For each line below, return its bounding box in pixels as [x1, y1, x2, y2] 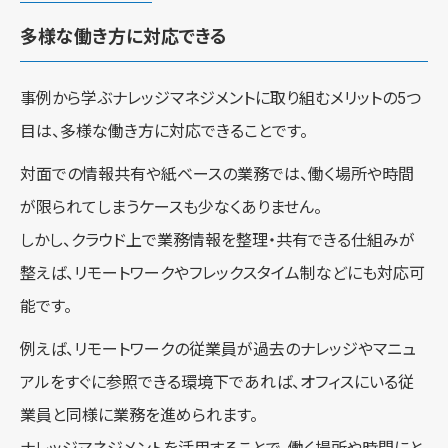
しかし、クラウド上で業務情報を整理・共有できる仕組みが [20, 230, 415, 250]
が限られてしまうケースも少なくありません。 [20, 197, 322, 217]
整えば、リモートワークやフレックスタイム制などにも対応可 [20, 263, 425, 283]
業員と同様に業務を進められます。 [20, 405, 258, 425]
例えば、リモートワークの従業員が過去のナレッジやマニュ [20, 339, 416, 359]
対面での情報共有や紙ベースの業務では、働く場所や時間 [20, 164, 414, 184]
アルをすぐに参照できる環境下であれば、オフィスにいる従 [20, 372, 414, 392]
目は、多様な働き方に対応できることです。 [20, 121, 308, 141]
